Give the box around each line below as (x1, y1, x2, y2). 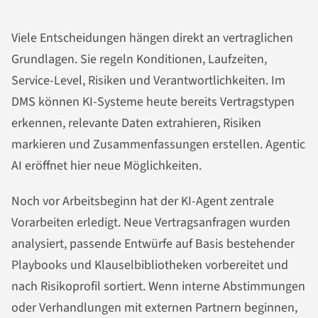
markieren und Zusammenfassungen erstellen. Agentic (11, 135, 305, 153)
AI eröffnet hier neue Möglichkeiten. (11, 156, 202, 175)
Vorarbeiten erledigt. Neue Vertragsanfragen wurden (11, 213, 290, 231)
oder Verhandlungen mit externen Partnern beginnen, (11, 298, 297, 317)
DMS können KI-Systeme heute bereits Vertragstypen (11, 92, 295, 111)
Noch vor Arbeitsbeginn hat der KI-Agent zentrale (11, 192, 274, 210)
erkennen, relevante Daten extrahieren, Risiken (11, 114, 261, 132)
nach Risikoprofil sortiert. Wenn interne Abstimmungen (11, 277, 305, 295)
